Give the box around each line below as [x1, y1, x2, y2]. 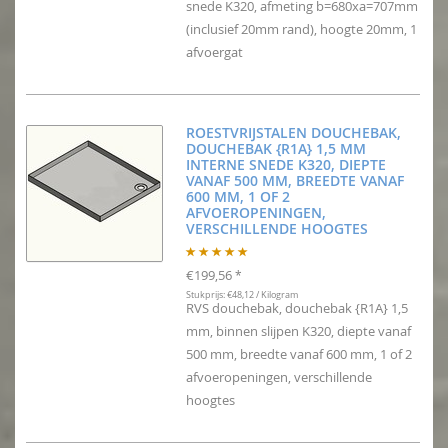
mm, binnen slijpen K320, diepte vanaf [186, 322, 411, 341]
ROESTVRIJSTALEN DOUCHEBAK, [186, 123, 401, 143]
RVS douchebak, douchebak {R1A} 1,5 [186, 299, 408, 318]
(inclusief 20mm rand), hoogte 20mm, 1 [186, 20, 417, 39]
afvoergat [186, 43, 243, 62]
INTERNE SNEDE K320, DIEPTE [186, 155, 386, 175]
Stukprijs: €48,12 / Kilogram [186, 288, 298, 302]
